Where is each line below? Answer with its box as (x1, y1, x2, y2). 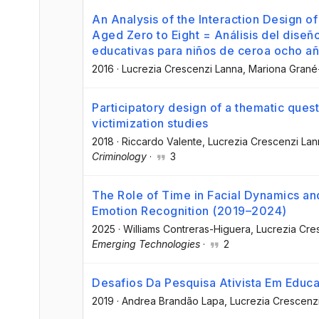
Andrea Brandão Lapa (122, 295, 224, 308)
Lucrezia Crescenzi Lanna (122, 62, 243, 75)
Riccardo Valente (122, 135, 202, 147)
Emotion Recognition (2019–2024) (92, 204, 287, 219)
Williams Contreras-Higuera (123, 223, 251, 236)
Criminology (92, 150, 147, 162)
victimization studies (92, 115, 209, 130)
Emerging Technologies (92, 238, 200, 251)
